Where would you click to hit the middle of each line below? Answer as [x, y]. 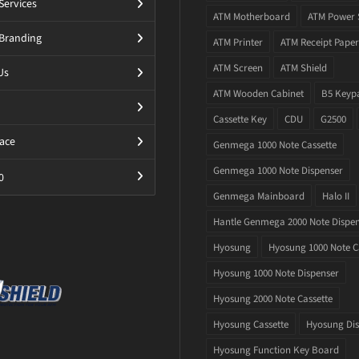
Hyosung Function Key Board [276, 350]
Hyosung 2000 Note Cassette [273, 299]
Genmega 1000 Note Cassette [275, 145]
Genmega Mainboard [259, 196]
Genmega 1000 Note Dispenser [278, 171]
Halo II [336, 196]
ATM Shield [304, 68]
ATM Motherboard [252, 17]
